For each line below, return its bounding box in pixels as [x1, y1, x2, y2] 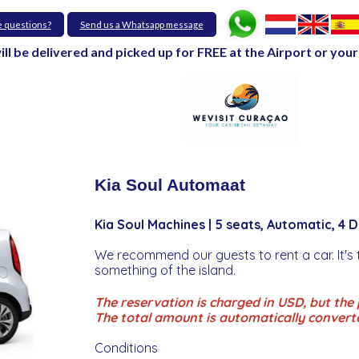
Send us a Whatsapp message [79, 18, 204, 30]
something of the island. [94, 261, 239, 278]
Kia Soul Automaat [94, 175, 245, 194]
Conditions [94, 340, 164, 357]
